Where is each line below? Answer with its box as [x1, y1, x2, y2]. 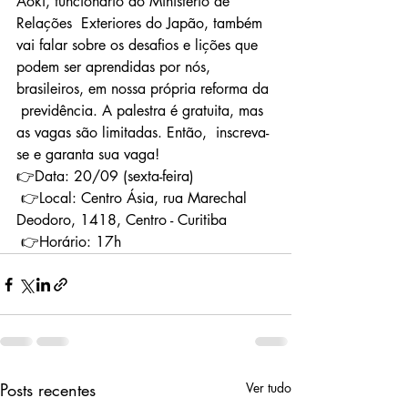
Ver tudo [246, 379, 291, 397]
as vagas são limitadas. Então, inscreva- [16, 123, 269, 143]
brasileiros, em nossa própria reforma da [16, 79, 273, 99]
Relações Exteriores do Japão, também [16, 14, 267, 34]
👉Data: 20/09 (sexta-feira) [16, 167, 194, 187]
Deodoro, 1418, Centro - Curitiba [16, 210, 227, 230]
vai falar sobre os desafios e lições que [16, 36, 267, 56]
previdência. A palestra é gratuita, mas [16, 101, 268, 121]
